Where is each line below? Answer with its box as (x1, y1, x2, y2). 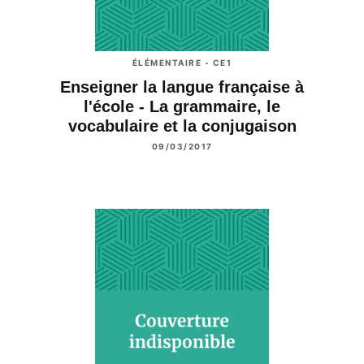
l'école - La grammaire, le (84, 97, 280, 116)
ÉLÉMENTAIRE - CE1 (132, 58, 232, 68)
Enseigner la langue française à (60, 78, 304, 97)
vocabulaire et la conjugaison (67, 117, 297, 136)
